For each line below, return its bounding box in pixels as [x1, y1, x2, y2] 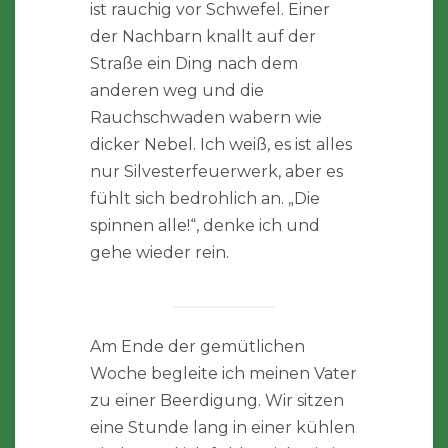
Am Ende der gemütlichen [90, 337, 305, 357]
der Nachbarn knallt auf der [90, 27, 316, 47]
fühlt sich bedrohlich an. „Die [90, 189, 320, 209]
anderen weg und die [90, 81, 264, 101]
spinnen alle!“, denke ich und [90, 216, 320, 236]
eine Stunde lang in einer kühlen [90, 418, 355, 438]
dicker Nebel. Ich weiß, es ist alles [90, 135, 352, 155]
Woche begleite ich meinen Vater [90, 364, 357, 384]
